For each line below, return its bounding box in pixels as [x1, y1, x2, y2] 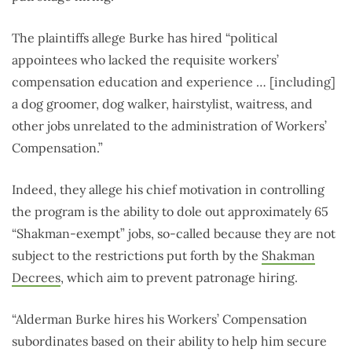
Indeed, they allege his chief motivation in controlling [12, 181, 324, 198]
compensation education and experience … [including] [12, 74, 335, 90]
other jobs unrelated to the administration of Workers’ [12, 118, 327, 134]
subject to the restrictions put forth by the [12, 247, 262, 264]
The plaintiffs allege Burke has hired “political [12, 30, 277, 46]
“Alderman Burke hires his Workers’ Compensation [12, 311, 307, 328]
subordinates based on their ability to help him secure [12, 333, 327, 350]
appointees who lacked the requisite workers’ [12, 52, 279, 68]
